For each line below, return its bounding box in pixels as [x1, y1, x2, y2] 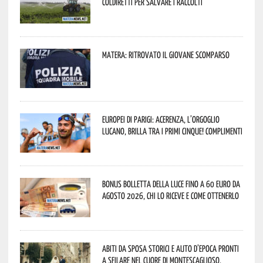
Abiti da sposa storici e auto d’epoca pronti [102, 242, 239, 254]
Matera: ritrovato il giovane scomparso [102, 49, 230, 60]
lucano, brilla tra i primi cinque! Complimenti [102, 125, 242, 136]
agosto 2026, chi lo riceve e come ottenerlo [102, 190, 239, 201]
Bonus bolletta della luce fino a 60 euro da [102, 178, 240, 189]
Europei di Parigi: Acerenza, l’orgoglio [102, 113, 220, 124]
